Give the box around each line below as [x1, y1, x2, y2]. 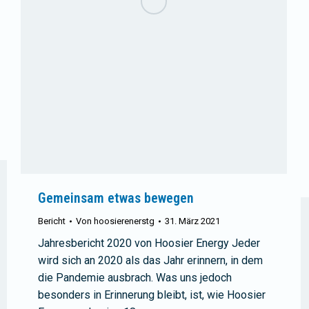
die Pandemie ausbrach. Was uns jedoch [38, 271, 232, 285]
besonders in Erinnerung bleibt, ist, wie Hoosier [38, 288, 266, 302]
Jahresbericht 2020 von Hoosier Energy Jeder [38, 237, 260, 250]
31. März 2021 [165, 216, 220, 227]
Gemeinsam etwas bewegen [38, 190, 194, 207]
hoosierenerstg [94, 216, 154, 227]
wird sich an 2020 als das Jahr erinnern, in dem [38, 254, 263, 268]
